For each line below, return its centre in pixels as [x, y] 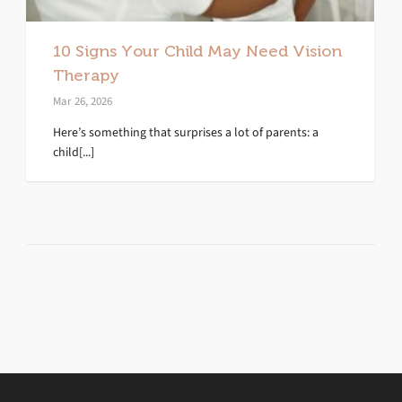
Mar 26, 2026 [83, 101]
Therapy [86, 76]
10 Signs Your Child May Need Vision [197, 52]
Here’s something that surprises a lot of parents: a [186, 133]
